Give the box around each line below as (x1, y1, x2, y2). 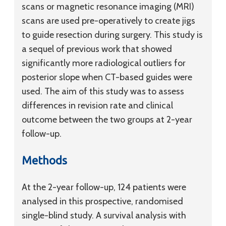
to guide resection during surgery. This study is (22, 29, 203, 40)
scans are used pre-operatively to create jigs (22, 15, 195, 26)
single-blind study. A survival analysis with (22, 210, 186, 221)
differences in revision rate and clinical (22, 100, 173, 111)
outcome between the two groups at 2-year (22, 114, 192, 125)
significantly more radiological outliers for (22, 58, 186, 69)
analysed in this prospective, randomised (22, 196, 183, 207)
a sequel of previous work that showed (22, 43, 172, 54)
